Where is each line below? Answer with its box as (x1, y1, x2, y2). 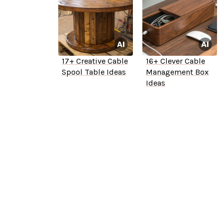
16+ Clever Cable (145, 56, 205, 66)
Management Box (145, 67, 209, 77)
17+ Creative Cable (61, 56, 128, 66)
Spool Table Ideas (61, 67, 126, 77)
